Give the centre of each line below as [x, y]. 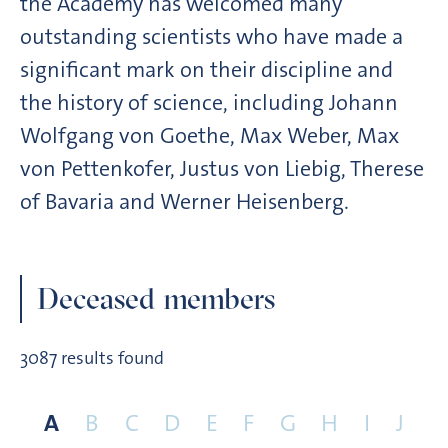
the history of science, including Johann [209, 102]
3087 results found [92, 358]
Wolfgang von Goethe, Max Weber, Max [209, 135]
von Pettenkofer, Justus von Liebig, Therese [222, 168]
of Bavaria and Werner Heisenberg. [184, 201]
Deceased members [156, 298]
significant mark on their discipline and [206, 69]
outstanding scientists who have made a [211, 36]
